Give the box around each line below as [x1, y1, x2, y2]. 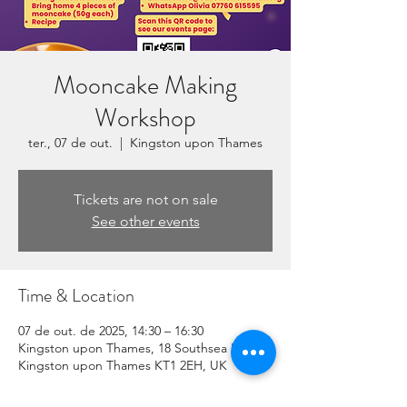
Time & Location [18, 283, 134, 309]
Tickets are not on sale [73, 191, 218, 208]
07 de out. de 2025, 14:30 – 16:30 [18, 323, 203, 339]
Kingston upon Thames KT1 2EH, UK [18, 357, 227, 373]
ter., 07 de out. [28, 134, 113, 151]
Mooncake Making [54, 67, 237, 104]
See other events [91, 213, 200, 230]
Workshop [94, 100, 196, 136]
